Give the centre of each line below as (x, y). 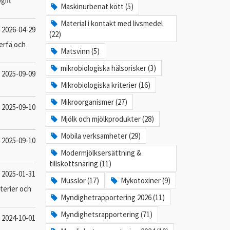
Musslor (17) (80, 180)
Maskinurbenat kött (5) (97, 6)
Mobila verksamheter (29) (101, 136)
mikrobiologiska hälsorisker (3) (109, 68)
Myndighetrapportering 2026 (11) (113, 197)
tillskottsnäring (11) (80, 164)
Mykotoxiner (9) (146, 180)
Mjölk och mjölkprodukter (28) (108, 119)
